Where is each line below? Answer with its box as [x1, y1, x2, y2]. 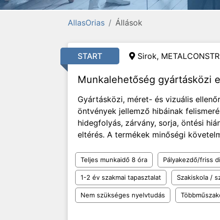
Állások [115, 18, 142, 27]
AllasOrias [68, 18, 105, 27]
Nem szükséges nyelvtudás [81, 191, 165, 199]
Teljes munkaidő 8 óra [81, 156, 147, 164]
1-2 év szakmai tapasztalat [81, 173, 161, 181]
